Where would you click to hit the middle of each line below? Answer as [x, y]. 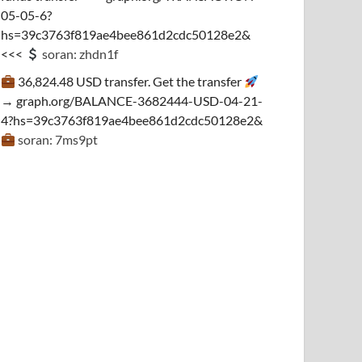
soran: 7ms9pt [57, 139]
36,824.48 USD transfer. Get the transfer [130, 81]
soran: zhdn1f [79, 54]
